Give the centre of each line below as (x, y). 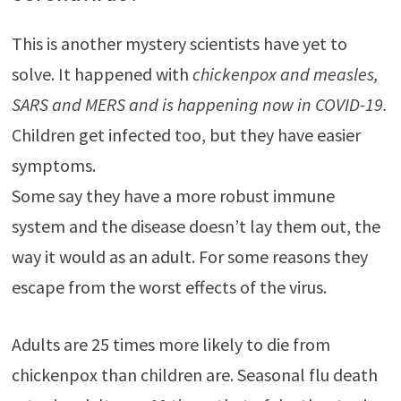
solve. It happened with (102, 74)
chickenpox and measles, (285, 74)
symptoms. (53, 166)
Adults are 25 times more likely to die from (171, 345)
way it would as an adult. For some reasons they (189, 257)
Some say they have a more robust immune (173, 196)
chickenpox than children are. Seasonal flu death (194, 375)
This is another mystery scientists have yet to (179, 44)
